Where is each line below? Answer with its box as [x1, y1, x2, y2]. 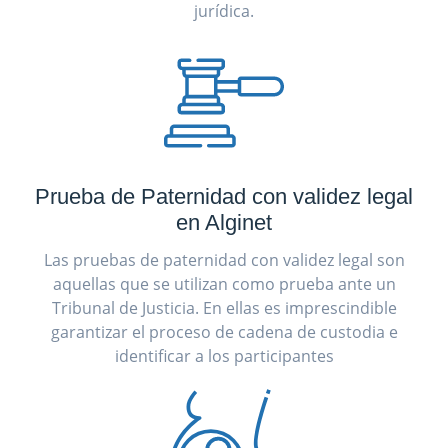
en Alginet [176, 209, 272, 235]
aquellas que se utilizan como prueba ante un [52, 272, 396, 295]
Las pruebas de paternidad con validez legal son [43, 248, 405, 271]
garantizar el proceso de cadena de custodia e [50, 320, 398, 343]
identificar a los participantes [114, 344, 334, 367]
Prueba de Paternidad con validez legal [35, 183, 413, 209]
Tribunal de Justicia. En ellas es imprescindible [51, 296, 397, 319]
